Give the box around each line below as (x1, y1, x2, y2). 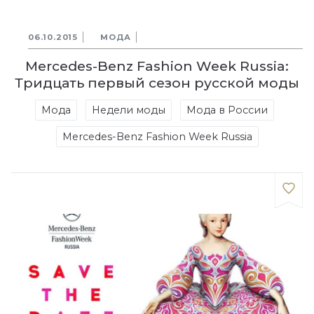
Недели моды (91, 104, 165, 116)
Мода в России (186, 104, 268, 116)
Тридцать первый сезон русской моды (15, 74, 299, 91)
